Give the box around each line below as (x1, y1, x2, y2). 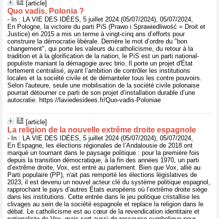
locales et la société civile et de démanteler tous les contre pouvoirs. (7, 74, 202, 82)
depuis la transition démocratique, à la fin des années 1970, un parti (7, 156, 199, 164)
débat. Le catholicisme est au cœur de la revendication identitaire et (7, 208, 199, 215)
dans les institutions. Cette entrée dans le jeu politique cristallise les (7, 193, 200, 200)
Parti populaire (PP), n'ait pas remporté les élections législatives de (7, 171, 197, 178)
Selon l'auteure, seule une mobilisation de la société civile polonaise (7, 82, 199, 89)
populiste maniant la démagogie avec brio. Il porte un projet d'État (7, 60, 193, 67)
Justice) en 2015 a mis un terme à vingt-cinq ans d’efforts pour (7, 30, 185, 38)
